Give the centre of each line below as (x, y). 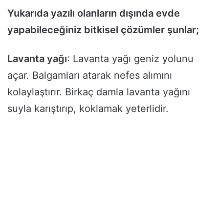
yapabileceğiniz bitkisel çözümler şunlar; (103, 30)
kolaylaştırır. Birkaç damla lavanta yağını (99, 92)
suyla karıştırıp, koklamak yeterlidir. (88, 109)
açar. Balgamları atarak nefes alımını (90, 76)
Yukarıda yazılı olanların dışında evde (94, 13)
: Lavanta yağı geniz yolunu (130, 59)
